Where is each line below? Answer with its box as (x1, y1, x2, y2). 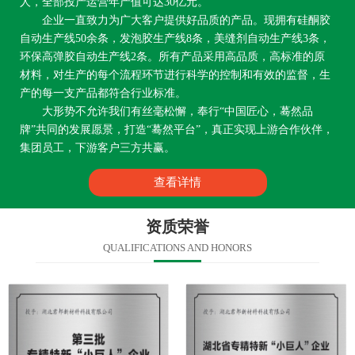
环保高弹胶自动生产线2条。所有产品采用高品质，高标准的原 (20, 51, 325, 63)
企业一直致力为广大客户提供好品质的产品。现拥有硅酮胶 (20, 14, 330, 27)
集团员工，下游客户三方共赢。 (20, 142, 175, 155)
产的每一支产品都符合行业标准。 (20, 87, 186, 100)
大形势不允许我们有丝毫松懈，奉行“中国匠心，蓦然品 (20, 105, 313, 118)
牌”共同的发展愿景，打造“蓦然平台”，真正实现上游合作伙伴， (20, 124, 334, 136)
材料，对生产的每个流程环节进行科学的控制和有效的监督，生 (20, 69, 330, 82)
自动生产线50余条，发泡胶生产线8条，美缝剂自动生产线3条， (20, 32, 330, 45)
